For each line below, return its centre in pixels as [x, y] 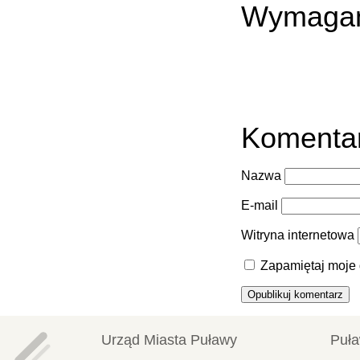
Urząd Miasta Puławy [169, 340]
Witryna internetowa [298, 235]
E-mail [260, 206]
